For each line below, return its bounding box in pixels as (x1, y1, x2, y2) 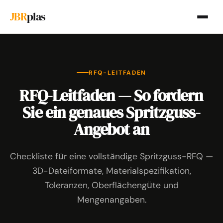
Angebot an (73, 118, 150, 141)
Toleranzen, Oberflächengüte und (44, 179, 179, 191)
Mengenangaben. (77, 194, 146, 205)
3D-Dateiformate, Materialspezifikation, (32, 165, 191, 176)
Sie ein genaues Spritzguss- (22, 102, 201, 124)
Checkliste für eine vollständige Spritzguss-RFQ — (10, 150, 213, 162)
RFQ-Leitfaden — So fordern (19, 85, 204, 107)
